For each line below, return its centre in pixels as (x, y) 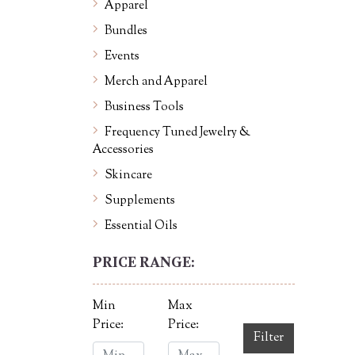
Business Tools (144, 107)
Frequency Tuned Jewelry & (177, 133)
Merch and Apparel (156, 82)
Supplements (140, 201)
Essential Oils (141, 226)
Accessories (123, 150)
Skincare (128, 176)
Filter (269, 338)
